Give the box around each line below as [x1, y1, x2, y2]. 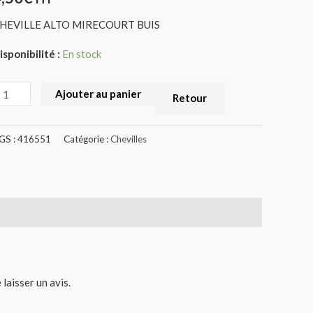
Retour [172, 92, 207, 105]
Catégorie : [64, 133, 111, 145]
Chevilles [110, 133, 147, 145]
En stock [62, 47, 102, 60]
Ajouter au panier [54, 87, 141, 101]
